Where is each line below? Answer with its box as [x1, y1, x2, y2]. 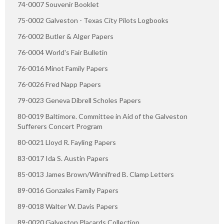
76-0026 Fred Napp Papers [17, 79, 101, 88]
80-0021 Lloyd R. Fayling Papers [17, 137, 116, 146]
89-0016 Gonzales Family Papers [17, 185, 118, 194]
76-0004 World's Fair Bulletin [17, 47, 107, 56]
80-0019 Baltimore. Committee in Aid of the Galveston [17, 111, 187, 120]
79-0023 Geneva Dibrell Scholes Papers [17, 95, 141, 104]
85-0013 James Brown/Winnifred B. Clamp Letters [17, 169, 174, 178]
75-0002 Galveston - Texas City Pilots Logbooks [17, 15, 168, 24]
